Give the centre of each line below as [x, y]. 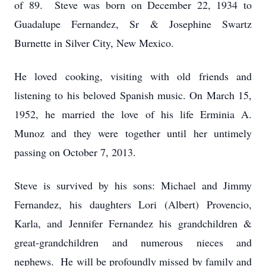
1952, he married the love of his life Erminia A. [133, 114]
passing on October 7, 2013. [75, 152]
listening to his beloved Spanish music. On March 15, [133, 95]
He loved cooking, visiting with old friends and [133, 76]
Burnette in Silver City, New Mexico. [94, 43]
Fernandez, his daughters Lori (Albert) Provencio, [133, 204]
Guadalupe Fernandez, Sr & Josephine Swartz [133, 24]
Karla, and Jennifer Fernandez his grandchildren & [133, 223]
